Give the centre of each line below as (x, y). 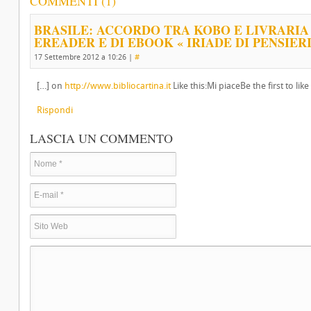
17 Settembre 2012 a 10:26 (80, 57)
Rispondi (55, 110)
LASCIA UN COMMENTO (101, 138)
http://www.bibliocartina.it (118, 86)
